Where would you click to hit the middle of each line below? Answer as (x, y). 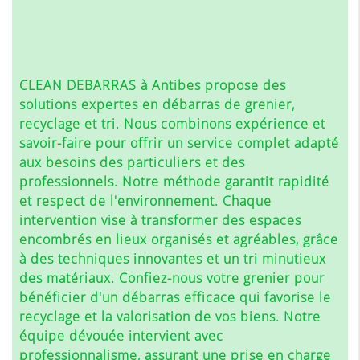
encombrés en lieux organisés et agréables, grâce (178, 240)
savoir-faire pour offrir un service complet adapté (179, 143)
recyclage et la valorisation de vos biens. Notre (170, 317)
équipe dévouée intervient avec (121, 336)
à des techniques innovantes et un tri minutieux (172, 259)
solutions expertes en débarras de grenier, (157, 105)
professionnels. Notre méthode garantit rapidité (174, 182)
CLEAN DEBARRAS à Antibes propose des (152, 86)
